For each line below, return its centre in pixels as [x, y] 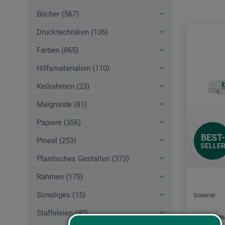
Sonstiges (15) [61, 195]
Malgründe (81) [62, 105]
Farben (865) [58, 50]
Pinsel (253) [57, 141]
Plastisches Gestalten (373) [83, 159]
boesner [205, 196]
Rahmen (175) [60, 177]
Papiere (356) [59, 123]
